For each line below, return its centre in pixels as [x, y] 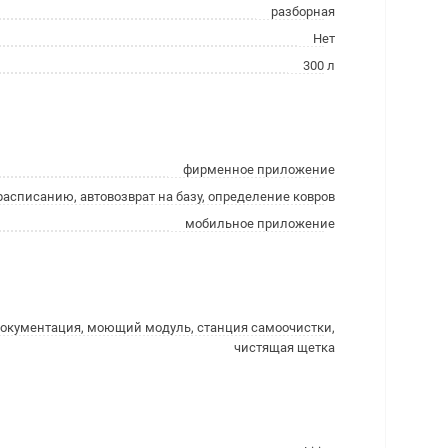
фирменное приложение [259, 169]
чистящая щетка [284, 347]
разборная [303, 11]
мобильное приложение [260, 223]
